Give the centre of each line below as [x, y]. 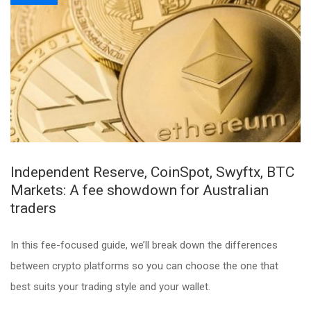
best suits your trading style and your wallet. [110, 286]
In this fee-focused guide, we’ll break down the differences [144, 245]
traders [33, 208]
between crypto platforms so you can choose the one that [144, 266]
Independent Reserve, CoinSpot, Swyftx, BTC [152, 172]
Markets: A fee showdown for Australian [140, 190]
